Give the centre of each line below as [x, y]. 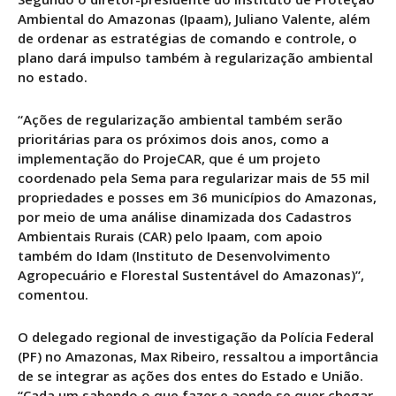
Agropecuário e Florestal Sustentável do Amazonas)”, [191, 275]
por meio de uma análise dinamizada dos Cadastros [185, 217]
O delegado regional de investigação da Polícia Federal [196, 337]
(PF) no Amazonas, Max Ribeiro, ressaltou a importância [198, 357]
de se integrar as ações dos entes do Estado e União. [190, 376]
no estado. [53, 77]
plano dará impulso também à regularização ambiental [195, 58]
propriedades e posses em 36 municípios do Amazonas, [197, 198]
